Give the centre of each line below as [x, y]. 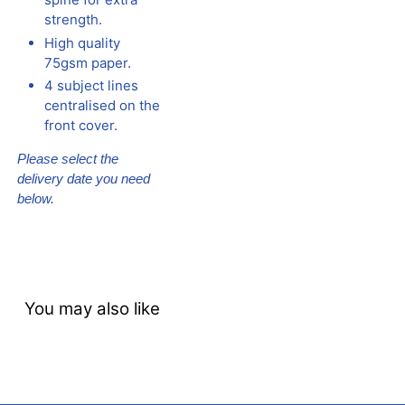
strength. [74, 19]
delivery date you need [84, 179]
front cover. [81, 126]
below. [36, 199]
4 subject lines [92, 86]
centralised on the [103, 106]
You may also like [92, 309]
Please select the [68, 160]
